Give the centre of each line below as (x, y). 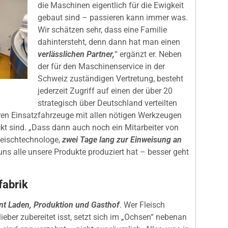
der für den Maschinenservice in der (101, 66)
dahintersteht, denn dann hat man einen (109, 42)
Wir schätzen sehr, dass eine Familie (102, 30)
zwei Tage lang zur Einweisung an (121, 139)
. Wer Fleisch (142, 205)
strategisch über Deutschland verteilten (107, 103)
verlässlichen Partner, (76, 54)
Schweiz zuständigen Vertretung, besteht (110, 78)
